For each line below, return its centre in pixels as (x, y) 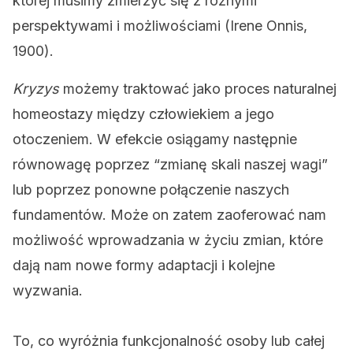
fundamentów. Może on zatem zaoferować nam (169, 215)
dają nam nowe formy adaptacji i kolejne (144, 265)
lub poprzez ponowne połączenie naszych (151, 190)
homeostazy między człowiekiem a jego (143, 114)
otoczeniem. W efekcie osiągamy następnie (155, 139)
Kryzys (36, 89)
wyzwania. (48, 290)
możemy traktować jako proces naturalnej (198, 89)
